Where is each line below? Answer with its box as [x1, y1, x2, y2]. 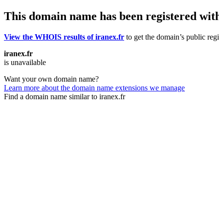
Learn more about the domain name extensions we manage [4, 83, 185, 92]
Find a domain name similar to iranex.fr [4, 92, 125, 101]
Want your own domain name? [4, 74, 99, 83]
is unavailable [4, 58, 46, 66]
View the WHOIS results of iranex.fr [4, 32, 124, 41]
